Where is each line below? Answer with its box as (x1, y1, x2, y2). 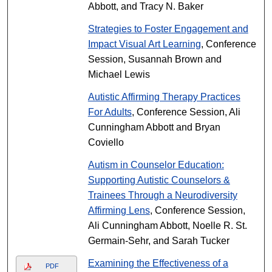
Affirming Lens (87, 205, 150, 216)
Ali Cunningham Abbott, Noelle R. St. (87, 220, 247, 231)
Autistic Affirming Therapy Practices (87, 92, 240, 102)
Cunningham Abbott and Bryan (87, 122, 220, 132)
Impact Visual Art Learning (87, 39, 201, 49)
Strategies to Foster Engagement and (87, 24, 248, 34)
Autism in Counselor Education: (87, 160, 224, 170)
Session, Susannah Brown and (87, 54, 222, 64)
